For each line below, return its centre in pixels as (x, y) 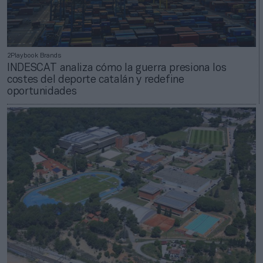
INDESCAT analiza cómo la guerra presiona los (117, 68)
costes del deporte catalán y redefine (96, 80)
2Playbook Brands (34, 55)
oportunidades (42, 92)
